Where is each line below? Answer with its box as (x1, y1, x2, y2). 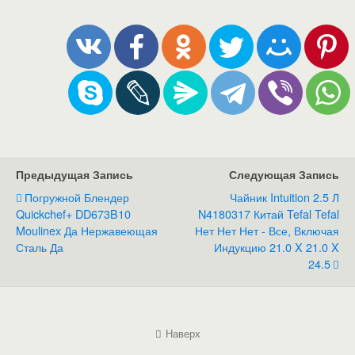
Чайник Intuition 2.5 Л (230, 189, 339, 206)
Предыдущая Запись (16, 166, 133, 183)
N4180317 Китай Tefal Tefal (198, 205, 339, 223)
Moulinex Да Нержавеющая (16, 222, 158, 239)
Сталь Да (16, 239, 63, 256)
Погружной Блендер (25, 189, 129, 206)
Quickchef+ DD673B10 (16, 205, 131, 223)
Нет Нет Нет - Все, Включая (195, 222, 339, 239)
